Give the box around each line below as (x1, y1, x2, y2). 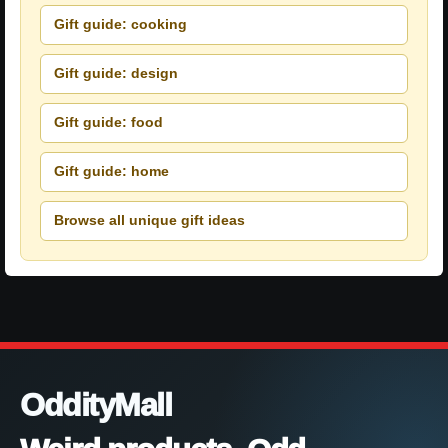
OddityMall (20, 386, 172, 423)
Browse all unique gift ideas (54, 212, 245, 228)
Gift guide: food (54, 114, 163, 130)
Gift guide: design (54, 65, 178, 81)
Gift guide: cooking (54, 16, 187, 32)
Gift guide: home (54, 163, 169, 179)
